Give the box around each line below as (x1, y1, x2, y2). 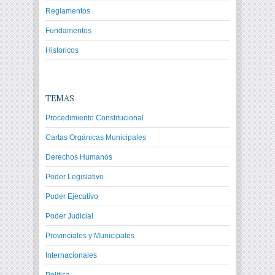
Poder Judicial (45, 212, 93, 220)
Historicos (45, 46, 79, 55)
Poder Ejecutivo (45, 192, 98, 201)
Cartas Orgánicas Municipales (45, 133, 146, 142)
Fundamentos (45, 26, 91, 35)
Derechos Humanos (45, 153, 112, 161)
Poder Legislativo (45, 172, 104, 181)
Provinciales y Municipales (45, 231, 134, 240)
